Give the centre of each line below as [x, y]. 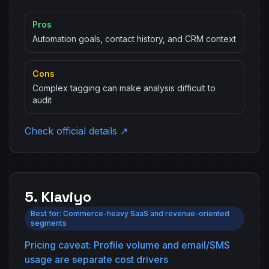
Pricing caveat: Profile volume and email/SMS [127, 245]
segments [49, 223]
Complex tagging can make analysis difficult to [124, 88]
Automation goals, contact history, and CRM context [134, 39]
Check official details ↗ [76, 131]
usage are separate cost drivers [96, 259]
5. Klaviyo [58, 197]
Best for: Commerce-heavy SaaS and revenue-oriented [130, 213]
